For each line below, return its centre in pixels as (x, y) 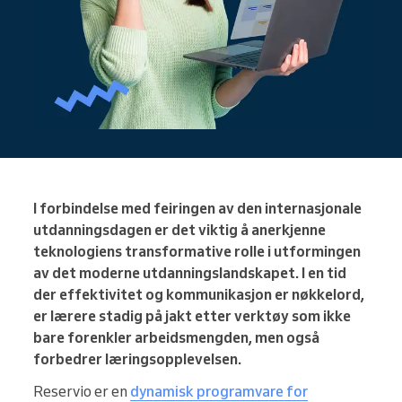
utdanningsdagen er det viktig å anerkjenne (179, 230)
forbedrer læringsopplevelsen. (137, 359)
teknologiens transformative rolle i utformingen (197, 252)
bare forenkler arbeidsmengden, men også (176, 338)
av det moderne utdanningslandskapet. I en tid (190, 273)
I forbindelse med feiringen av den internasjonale (197, 209)
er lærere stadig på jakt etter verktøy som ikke (192, 316)
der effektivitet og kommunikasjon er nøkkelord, (199, 295)
